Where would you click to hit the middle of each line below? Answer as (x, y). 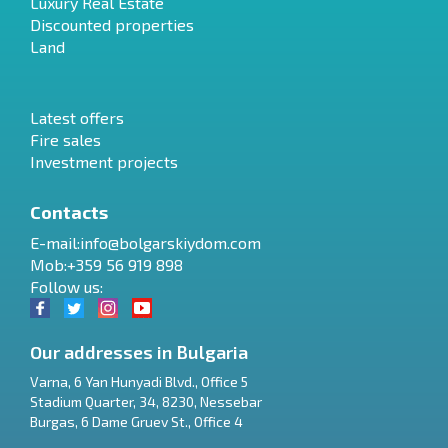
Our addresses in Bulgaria (139, 351)
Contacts (69, 211)
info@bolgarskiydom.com (170, 242)
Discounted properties (112, 24)
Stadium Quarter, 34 (93, 401)
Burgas (52, 421)
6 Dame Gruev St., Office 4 (162, 421)
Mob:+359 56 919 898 (106, 264)
